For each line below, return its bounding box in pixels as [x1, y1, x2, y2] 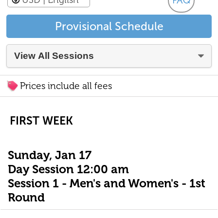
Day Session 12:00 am [7, 162, 129, 176]
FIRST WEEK [10, 113, 73, 127]
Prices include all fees [20, 80, 112, 91]
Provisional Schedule [54, 19, 163, 33]
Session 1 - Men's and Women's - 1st [7, 176, 205, 190]
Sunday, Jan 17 [7, 147, 91, 162]
